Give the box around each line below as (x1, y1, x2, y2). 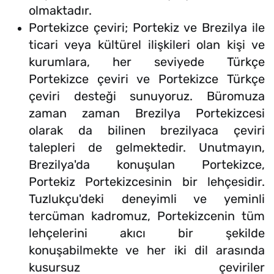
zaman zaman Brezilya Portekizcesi (29, 106, 265, 121)
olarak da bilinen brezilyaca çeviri (29, 123, 265, 138)
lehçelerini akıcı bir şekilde (29, 226, 265, 241)
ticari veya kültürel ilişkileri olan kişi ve (29, 37, 265, 53)
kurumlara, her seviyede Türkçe (29, 54, 265, 70)
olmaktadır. (29, 3, 95, 18)
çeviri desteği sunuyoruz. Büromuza (29, 89, 265, 104)
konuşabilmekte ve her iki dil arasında (29, 243, 265, 258)
